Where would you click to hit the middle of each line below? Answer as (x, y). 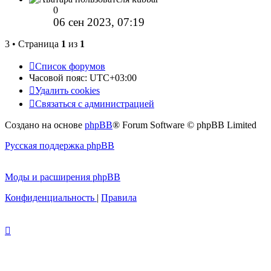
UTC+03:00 (113, 78)
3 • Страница (33, 44)
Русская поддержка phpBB (60, 146)
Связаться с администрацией (95, 104)
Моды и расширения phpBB (63, 177)
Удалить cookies (67, 91)
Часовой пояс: (59, 78)
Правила (119, 198)
